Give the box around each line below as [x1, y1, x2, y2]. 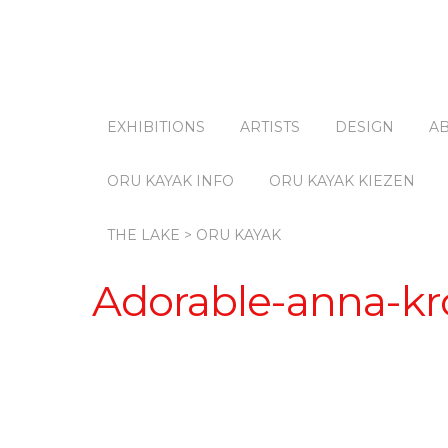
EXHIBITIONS [107, 118, 205, 136]
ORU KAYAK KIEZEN [269, 172, 415, 190]
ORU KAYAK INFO [107, 172, 234, 190]
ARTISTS [240, 118, 300, 136]
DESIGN [335, 118, 394, 136]
